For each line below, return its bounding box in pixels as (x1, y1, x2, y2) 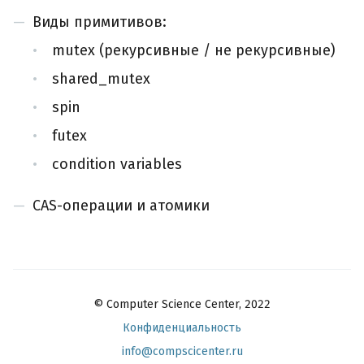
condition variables (52, 155, 182, 173)
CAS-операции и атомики (32, 197, 210, 214)
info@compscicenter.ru (121, 344, 243, 358)
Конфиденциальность (123, 321, 241, 335)
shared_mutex (52, 70, 150, 88)
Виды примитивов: (32, 13, 167, 31)
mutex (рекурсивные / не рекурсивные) (52, 41, 336, 59)
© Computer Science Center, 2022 (93, 297, 271, 311)
